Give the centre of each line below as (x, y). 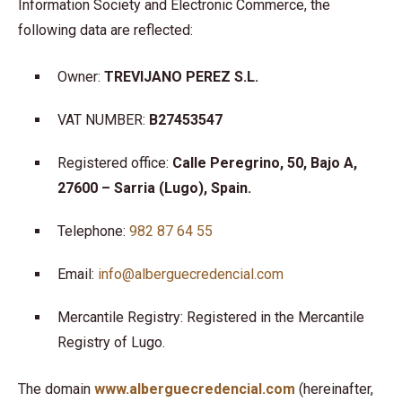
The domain (56, 389)
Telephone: (93, 231)
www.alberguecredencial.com (195, 389)
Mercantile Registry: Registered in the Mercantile (211, 317)
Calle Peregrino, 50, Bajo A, (265, 163)
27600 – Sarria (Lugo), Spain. (154, 188)
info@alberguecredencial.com (191, 274)
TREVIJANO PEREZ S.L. (181, 77)
